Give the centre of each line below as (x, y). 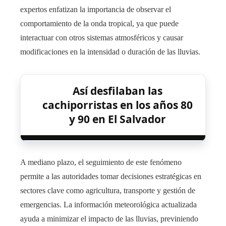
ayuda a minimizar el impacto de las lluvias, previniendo (109, 218)
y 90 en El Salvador (118, 119)
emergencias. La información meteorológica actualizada (108, 204)
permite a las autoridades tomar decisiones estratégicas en (111, 176)
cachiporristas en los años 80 (118, 105)
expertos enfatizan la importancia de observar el (96, 9)
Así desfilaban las (118, 91)
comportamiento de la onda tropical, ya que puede (99, 23)
